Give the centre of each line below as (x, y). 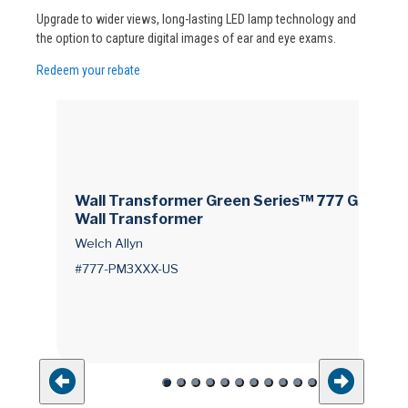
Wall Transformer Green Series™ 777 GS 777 (236, 201)
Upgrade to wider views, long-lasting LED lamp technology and (196, 19)
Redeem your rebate (88, 71)
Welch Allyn (109, 243)
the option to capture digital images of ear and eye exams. (186, 38)
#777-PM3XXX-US (127, 268)
